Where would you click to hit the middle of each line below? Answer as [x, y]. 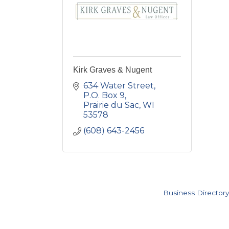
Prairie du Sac [111, 105]
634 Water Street [119, 85]
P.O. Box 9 [104, 95]
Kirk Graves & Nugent [112, 70]
